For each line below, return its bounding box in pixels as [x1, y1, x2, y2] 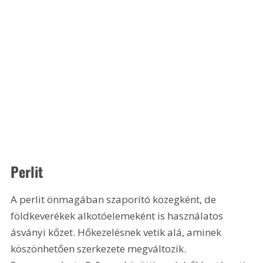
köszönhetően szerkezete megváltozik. [11, 242, 189, 256]
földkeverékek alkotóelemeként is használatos [11, 209, 226, 223]
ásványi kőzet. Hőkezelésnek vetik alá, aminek [11, 225, 224, 240]
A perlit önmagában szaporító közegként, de [11, 193, 219, 207]
